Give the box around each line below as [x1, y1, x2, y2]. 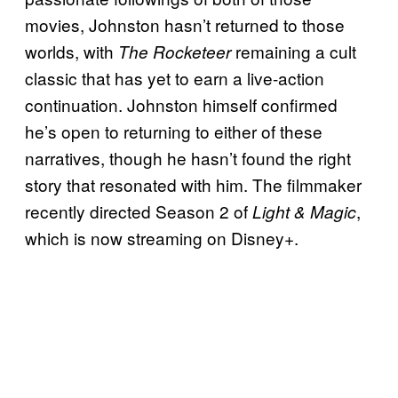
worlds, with [25, 39, 118, 64]
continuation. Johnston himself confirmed [25, 92, 338, 117]
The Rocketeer [118, 40, 235, 64]
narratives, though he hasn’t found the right [25, 146, 351, 171]
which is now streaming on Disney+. [25, 226, 298, 251]
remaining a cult [235, 39, 356, 64]
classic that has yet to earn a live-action [25, 66, 324, 91]
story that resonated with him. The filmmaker [25, 172, 362, 197]
